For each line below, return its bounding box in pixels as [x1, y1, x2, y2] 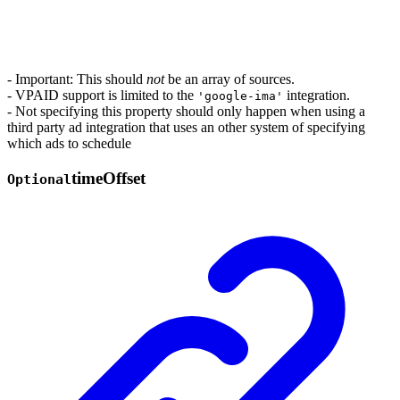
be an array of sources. [164, 71, 295, 87]
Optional [7, 171, 71, 187]
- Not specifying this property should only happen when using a [7, 104, 365, 119]
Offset [103, 168, 146, 187]
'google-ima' [197, 89, 283, 103]
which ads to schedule [7, 136, 131, 151]
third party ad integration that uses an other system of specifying [7, 120, 365, 135]
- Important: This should [7, 71, 146, 87]
